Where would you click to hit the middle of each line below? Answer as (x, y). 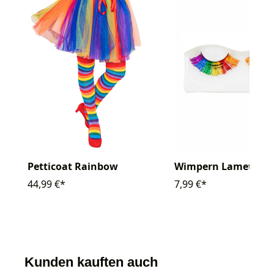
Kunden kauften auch (91, 262)
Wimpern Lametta (219, 167)
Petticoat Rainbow (73, 167)
